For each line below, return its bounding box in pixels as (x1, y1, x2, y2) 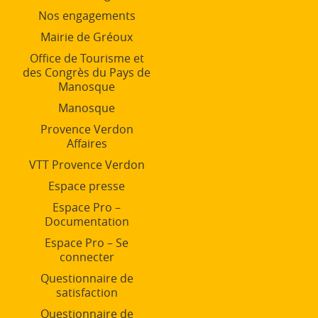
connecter (59, 248, 114, 265)
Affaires (66, 135, 107, 151)
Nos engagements (38, 7, 136, 23)
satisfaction (55, 284, 118, 300)
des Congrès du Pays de (23, 64, 150, 80)
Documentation (44, 213, 129, 229)
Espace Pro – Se (45, 234, 128, 251)
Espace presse (48, 177, 125, 194)
